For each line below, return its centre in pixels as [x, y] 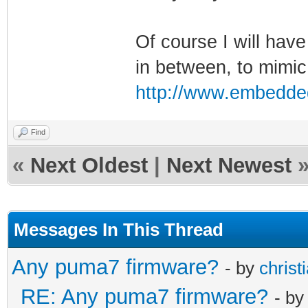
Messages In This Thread [119, 229]
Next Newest [229, 165]
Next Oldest [89, 165]
